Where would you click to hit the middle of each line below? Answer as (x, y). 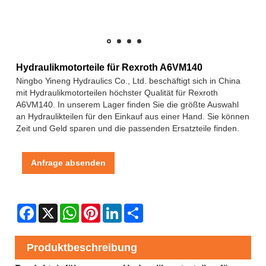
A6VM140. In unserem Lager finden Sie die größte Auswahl (127, 104)
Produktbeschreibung (82, 247)
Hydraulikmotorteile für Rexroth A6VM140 (109, 67)
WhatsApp (98, 208)
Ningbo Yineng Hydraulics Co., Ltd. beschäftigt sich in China (128, 80)
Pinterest (117, 208)
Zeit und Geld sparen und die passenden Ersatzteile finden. (128, 128)
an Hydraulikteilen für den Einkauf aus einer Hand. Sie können (133, 116)
